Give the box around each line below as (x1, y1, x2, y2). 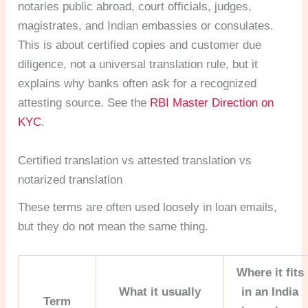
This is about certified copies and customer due (18, 38, 262, 52)
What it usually (119, 285, 201, 298)
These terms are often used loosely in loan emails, (18, 200, 278, 214)
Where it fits (236, 265, 304, 279)
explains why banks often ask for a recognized (18, 77, 257, 91)
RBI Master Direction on (150, 96, 274, 110)
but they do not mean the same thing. (18, 219, 209, 233)
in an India (241, 285, 299, 298)
